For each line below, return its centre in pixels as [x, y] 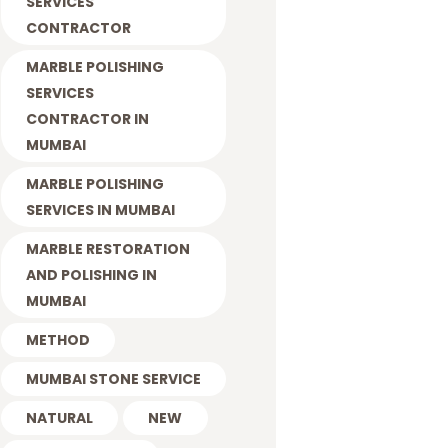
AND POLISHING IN [91, 274]
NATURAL [59, 417]
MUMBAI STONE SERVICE [113, 378]
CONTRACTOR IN [87, 118]
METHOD [57, 339]
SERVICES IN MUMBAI [100, 209]
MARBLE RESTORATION [107, 248]
